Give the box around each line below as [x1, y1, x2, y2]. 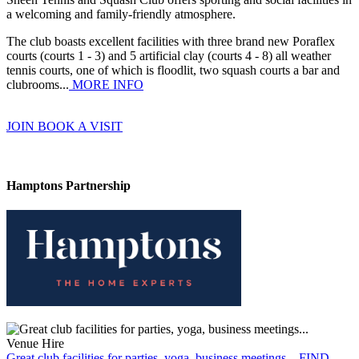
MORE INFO [69, 78, 143, 92]
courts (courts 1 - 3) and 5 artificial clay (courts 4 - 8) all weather [6, 49, 331, 63]
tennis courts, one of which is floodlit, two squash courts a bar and [6, 63, 340, 78]
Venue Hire [6, 336, 64, 350]
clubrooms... [6, 78, 69, 92]
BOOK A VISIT [38, 119, 123, 134]
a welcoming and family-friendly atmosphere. [6, 7, 236, 22]
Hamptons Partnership [6, 178, 131, 192]
